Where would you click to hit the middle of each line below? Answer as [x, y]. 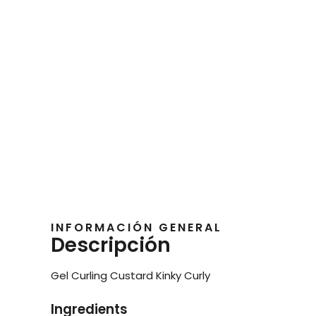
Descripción [111, 245]
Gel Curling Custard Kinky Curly [130, 276]
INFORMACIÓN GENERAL [136, 228]
